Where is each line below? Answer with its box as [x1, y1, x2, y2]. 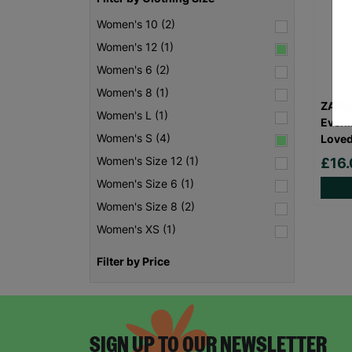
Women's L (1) [97, 108, 168, 123]
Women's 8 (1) [97, 86, 169, 100]
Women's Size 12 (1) [97, 154, 199, 168]
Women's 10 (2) [97, 17, 175, 31]
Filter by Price [97, 255, 170, 269]
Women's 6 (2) [97, 63, 170, 77]
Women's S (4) [97, 131, 170, 145]
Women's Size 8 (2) [97, 200, 195, 214]
